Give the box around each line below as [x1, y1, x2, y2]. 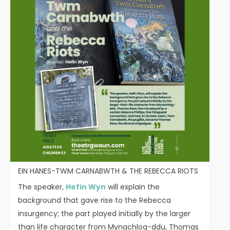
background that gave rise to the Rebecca [18, 195, 171, 206]
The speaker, [18, 182, 66, 193]
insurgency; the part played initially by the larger [18, 208, 190, 219]
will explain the [106, 182, 160, 193]
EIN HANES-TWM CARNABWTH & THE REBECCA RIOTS [18, 166, 198, 177]
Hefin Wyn [66, 182, 106, 193]
